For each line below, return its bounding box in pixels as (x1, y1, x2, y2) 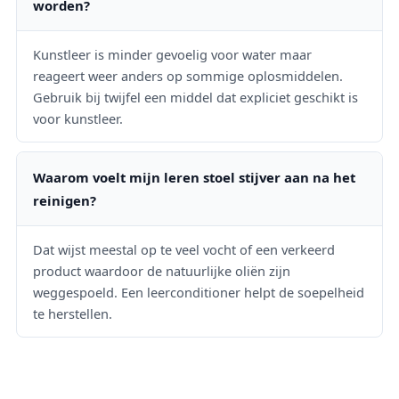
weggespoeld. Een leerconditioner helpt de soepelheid (33, 282, 364, 301)
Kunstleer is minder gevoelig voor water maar (33, 45, 312, 63)
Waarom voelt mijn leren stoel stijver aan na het (33, 167, 355, 186)
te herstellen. (33, 304, 112, 322)
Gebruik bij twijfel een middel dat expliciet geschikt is (33, 87, 358, 106)
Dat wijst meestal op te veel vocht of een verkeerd (33, 240, 335, 258)
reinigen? (33, 191, 96, 209)
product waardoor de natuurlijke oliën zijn (33, 261, 290, 280)
